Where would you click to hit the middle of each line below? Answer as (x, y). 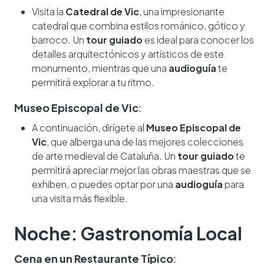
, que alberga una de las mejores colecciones (145, 142)
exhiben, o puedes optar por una (103, 184)
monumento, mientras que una (100, 68)
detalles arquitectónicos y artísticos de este (128, 54)
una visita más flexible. (80, 199)
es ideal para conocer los (198, 40)
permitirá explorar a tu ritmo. (93, 82)
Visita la (49, 12)
